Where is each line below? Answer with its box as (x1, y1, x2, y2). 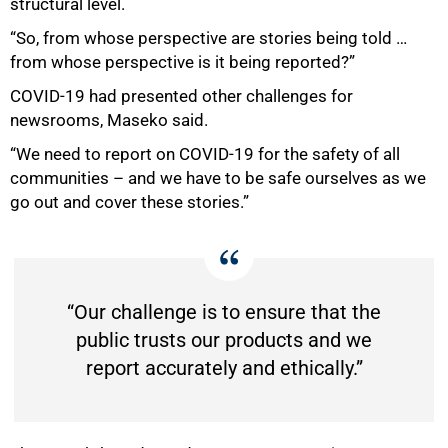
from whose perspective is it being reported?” (10, 52, 355, 73)
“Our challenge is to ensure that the (67, 300, 381, 325)
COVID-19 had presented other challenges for (10, 86, 353, 107)
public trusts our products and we (76, 328, 372, 353)
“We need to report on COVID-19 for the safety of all (10, 144, 400, 165)
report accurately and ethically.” (85, 356, 363, 381)
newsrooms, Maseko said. (10, 110, 208, 131)
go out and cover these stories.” (10, 192, 249, 213)
